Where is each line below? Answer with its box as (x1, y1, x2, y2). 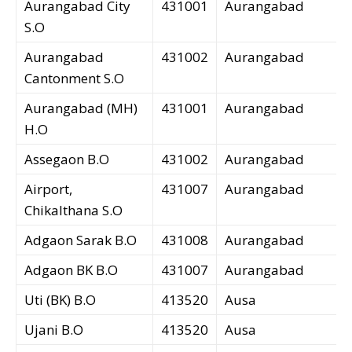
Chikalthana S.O (24, 201, 123, 220)
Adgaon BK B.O (24, 261, 118, 280)
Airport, (24, 180, 72, 199)
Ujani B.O (24, 321, 83, 339)
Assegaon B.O (24, 150, 109, 169)
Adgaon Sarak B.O (24, 231, 137, 250)
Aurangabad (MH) (24, 99, 137, 118)
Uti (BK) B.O (24, 291, 96, 310)
